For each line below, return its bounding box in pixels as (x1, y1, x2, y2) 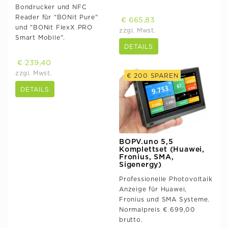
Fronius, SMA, (119, 153, 174, 161)
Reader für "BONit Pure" (15, 14, 98, 21)
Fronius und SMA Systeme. (119, 196, 210, 203)
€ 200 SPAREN (124, 72, 181, 79)
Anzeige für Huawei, (119, 186, 187, 192)
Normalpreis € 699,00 (119, 206, 196, 213)
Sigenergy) (119, 161, 162, 168)
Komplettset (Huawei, (119, 146, 205, 153)
